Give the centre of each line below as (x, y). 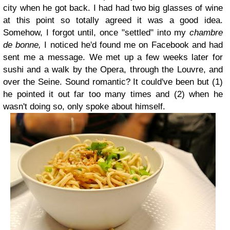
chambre (206, 33)
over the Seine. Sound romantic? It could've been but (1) (113, 82)
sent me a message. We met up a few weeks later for (113, 57)
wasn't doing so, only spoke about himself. (84, 107)
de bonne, (22, 45)
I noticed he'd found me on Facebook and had (132, 45)
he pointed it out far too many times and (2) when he (113, 94)
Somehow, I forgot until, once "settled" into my (96, 33)
